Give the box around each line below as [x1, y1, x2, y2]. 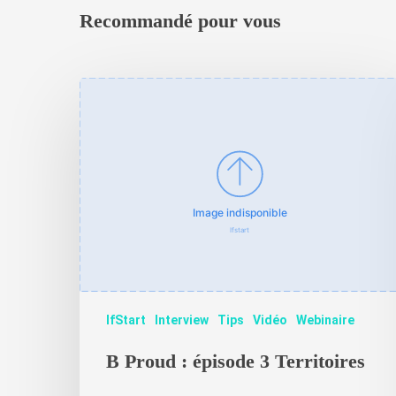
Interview [155, 312, 209, 327]
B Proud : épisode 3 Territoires [106, 349, 365, 372]
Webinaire [296, 312, 354, 327]
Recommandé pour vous [80, 9, 281, 32]
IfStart [106, 312, 146, 327]
